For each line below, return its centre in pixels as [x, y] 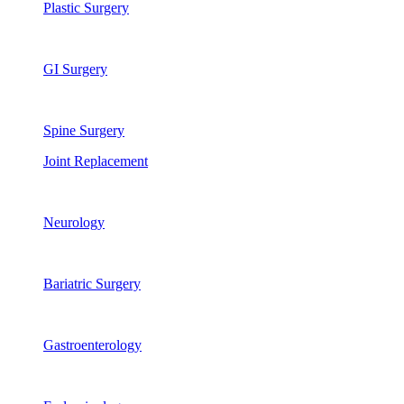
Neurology [74, 222]
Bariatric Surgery [92, 284]
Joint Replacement [96, 161]
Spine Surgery [84, 130]
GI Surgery [75, 69]
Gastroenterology [92, 345]
